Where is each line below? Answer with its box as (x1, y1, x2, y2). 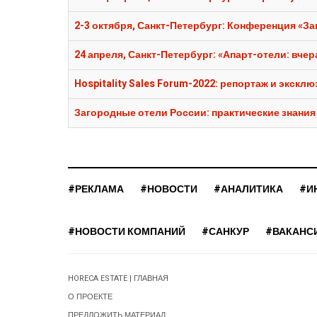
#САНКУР (202, 224, 249, 240)
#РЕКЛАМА (68, 182, 124, 197)
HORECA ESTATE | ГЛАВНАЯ (68, 272, 168, 285)
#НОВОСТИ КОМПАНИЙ (68, 224, 185, 240)
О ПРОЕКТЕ (68, 291, 113, 304)
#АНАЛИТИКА (214, 182, 283, 197)
